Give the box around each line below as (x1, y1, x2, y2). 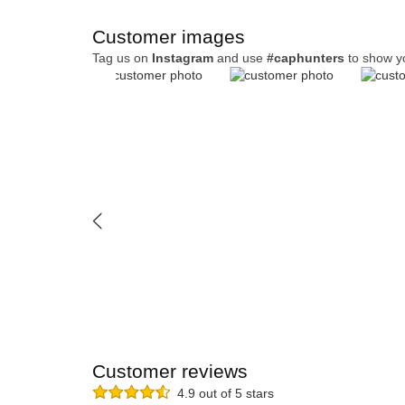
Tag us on (92, 51, 152, 65)
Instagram (152, 51, 213, 65)
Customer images (92, 26, 245, 47)
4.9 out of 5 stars (170, 386, 274, 401)
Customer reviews (92, 361, 248, 381)
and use (213, 51, 267, 65)
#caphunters (267, 51, 344, 65)
